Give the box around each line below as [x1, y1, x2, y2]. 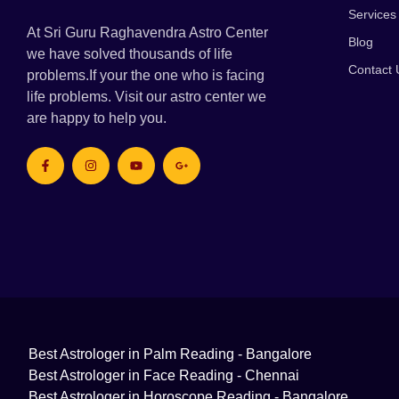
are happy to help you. [27, 110, 167, 126]
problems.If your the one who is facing [27, 68, 265, 84]
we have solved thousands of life [27, 46, 232, 62]
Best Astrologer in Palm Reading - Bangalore [28, 346, 312, 362]
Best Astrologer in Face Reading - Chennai [28, 367, 299, 383]
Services [348, 7, 396, 22]
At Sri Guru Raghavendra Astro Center [27, 25, 268, 41]
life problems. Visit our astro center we [27, 89, 266, 105]
